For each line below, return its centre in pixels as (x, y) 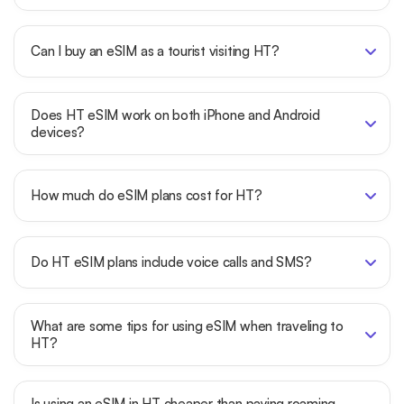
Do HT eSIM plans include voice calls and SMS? (171, 262)
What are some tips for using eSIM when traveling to (188, 326)
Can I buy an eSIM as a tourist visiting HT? (155, 51)
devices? (58, 132)
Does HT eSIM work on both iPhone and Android (175, 115)
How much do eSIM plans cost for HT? (147, 196)
